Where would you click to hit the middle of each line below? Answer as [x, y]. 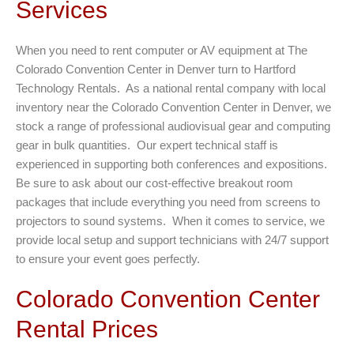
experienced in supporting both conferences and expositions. [173, 164]
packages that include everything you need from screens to [168, 202]
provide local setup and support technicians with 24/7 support [172, 240]
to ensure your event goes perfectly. [108, 259]
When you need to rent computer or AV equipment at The [162, 51]
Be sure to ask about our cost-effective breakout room [154, 183]
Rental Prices [87, 330]
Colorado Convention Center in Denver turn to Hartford [156, 70]
